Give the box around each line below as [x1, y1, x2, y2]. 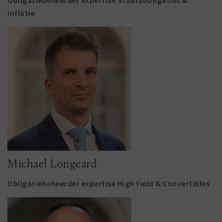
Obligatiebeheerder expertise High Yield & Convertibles [7, 178, 210, 188]
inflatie [7, 8, 35, 18]
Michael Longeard [7, 157, 97, 170]
